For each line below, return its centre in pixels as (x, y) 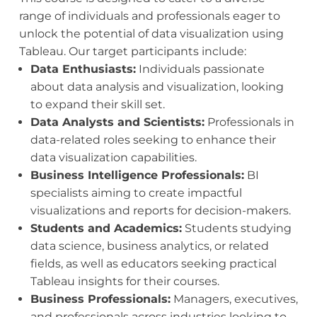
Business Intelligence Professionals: (137, 175)
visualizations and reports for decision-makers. (160, 211)
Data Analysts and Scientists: (117, 122)
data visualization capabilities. (113, 158)
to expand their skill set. (97, 105)
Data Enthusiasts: (83, 69)
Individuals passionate (200, 69)
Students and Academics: (106, 229)
